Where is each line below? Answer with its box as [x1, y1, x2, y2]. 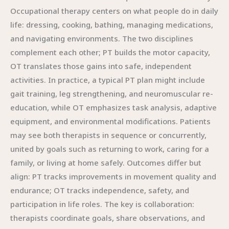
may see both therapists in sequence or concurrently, [10, 130, 207, 140]
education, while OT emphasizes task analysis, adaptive [10, 102, 217, 112]
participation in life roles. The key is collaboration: [10, 199, 194, 209]
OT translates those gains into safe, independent [10, 61, 192, 71]
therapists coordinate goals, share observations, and [10, 213, 205, 223]
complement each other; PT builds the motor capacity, [10, 47, 210, 57]
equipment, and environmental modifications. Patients [10, 116, 211, 126]
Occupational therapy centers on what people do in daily [10, 6, 218, 16]
